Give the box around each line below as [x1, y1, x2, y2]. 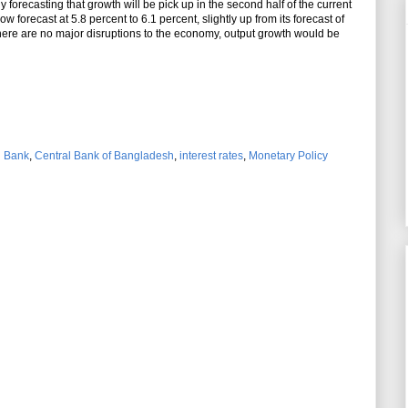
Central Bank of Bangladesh [35, 149, 174, 163]
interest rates [179, 149, 243, 163]
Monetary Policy [249, 149, 328, 163]
